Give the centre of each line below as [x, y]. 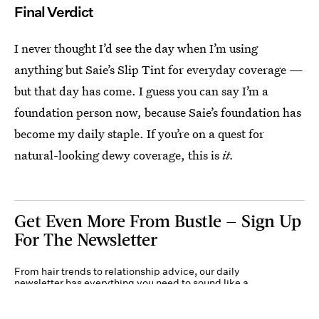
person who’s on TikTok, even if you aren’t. [113, 294]
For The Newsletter [86, 239]
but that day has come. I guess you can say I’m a [141, 90]
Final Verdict [54, 12]
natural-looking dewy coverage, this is [118, 155]
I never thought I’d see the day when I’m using [136, 48]
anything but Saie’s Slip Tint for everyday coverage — [159, 69]
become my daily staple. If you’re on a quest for [139, 133]
